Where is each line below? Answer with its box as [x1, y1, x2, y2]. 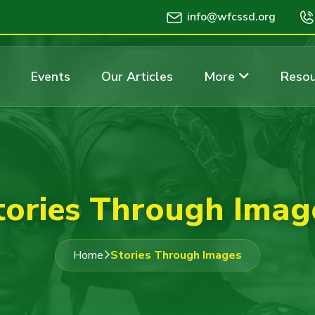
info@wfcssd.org [187, 8, 276, 25]
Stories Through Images [110, 247, 242, 263]
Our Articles [101, 68, 173, 85]
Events [31, 68, 70, 85]
